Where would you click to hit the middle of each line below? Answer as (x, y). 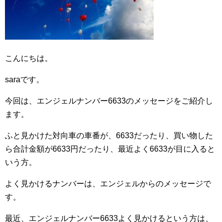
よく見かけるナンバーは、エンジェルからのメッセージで (108, 184)
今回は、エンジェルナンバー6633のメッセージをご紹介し (109, 101)
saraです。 (25, 80)
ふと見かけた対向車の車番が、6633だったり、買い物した (109, 136)
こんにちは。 (29, 58)
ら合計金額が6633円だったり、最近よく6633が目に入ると (110, 149)
